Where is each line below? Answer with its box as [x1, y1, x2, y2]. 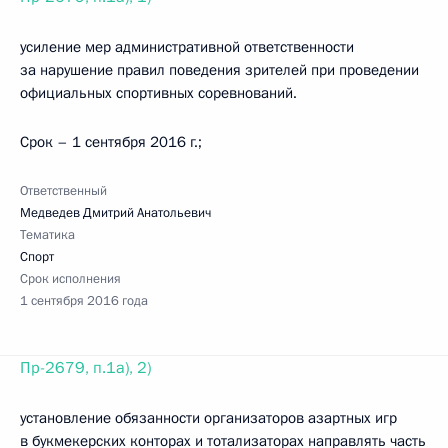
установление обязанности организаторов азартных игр [20, 408, 397, 428]
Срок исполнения [20, 270, 121, 288]
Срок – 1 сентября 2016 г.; [20, 132, 202, 152]
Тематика [20, 226, 75, 244]
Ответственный [20, 182, 107, 200]
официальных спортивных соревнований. [20, 83, 297, 103]
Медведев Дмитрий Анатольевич [20, 204, 211, 222]
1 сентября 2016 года [20, 292, 148, 310]
